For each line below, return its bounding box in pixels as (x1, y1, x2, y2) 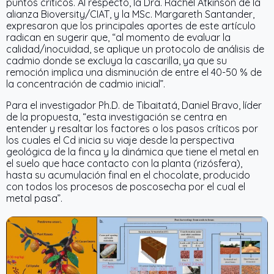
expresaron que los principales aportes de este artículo (6, 20, 256, 32)
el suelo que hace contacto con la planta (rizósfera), (6, 157, 242, 170)
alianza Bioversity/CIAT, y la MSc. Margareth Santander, (6, 8, 254, 21)
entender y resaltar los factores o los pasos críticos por (6, 122, 258, 135)
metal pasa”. (6, 192, 65, 205)
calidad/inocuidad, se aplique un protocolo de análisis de (6, 43, 264, 56)
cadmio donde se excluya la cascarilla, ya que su (6, 54, 227, 67)
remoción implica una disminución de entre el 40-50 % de (6, 66, 262, 79)
